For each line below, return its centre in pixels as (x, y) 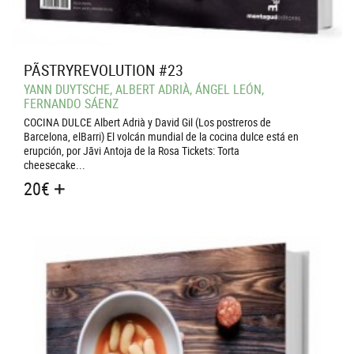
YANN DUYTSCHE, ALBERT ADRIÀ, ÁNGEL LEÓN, (144, 90)
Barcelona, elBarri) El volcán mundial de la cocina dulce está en (161, 137)
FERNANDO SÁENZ (71, 104)
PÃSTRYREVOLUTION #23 (104, 71)
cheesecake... (55, 166)
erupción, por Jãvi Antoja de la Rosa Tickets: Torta (132, 151)
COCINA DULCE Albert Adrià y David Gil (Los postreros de (147, 123)
